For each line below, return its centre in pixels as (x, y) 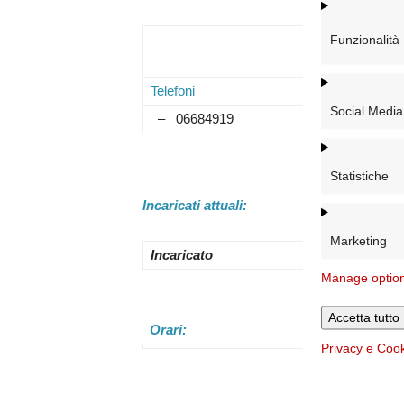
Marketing (358, 240)
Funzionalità (365, 39)
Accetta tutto (364, 317)
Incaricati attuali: (195, 205)
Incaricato (182, 255)
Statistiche (359, 175)
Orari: (169, 330)
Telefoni (173, 91)
